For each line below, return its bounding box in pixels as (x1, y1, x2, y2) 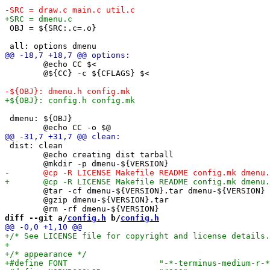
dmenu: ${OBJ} (5, 113, 72, 123)
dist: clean (5, 140, 63, 150)
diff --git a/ (5, 213, 67, 222)
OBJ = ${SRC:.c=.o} (5, 23, 96, 33)
